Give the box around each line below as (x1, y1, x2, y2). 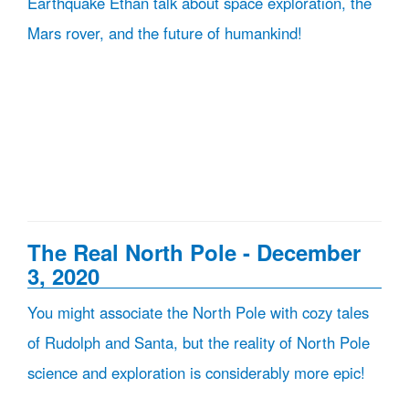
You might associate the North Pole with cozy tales (27, 301, 369, 323)
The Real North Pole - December (27, 236, 361, 267)
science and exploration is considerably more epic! (27, 362, 365, 383)
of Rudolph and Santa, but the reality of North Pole (27, 331, 370, 353)
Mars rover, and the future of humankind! (27, 22, 302, 44)
